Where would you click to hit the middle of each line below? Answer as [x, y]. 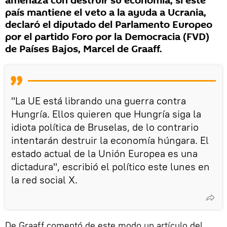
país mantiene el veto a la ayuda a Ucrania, [106, 12]
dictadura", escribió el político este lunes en [110, 166]
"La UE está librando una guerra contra [99, 100]
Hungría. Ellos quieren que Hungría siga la [106, 113]
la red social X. [44, 179]
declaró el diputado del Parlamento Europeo [109, 25]
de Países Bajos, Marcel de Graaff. [84, 49]
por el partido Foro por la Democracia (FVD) [107, 37]
